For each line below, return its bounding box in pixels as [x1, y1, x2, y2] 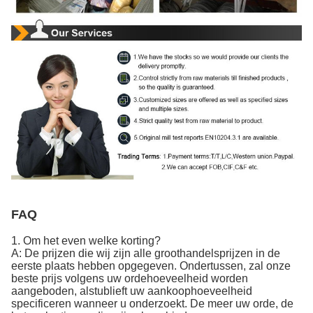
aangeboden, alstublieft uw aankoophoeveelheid [11, 285, 252, 298]
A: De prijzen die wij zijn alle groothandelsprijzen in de [11, 247, 280, 260]
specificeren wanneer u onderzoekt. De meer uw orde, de [11, 298, 293, 310]
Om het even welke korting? [23, 235, 161, 247]
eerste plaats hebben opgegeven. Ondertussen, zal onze [11, 260, 291, 272]
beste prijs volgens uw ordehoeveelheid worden [11, 272, 248, 285]
